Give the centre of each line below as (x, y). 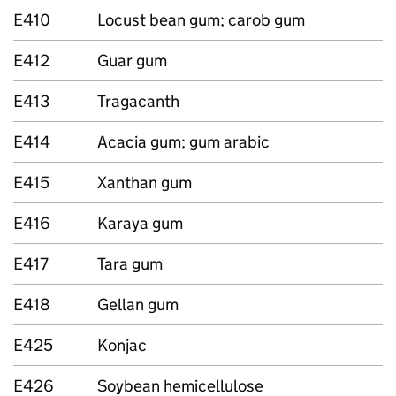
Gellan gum (138, 305)
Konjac (122, 345)
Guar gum (132, 61)
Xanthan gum (145, 183)
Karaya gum (140, 223)
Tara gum (130, 264)
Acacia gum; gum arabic (183, 142)
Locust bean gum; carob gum (201, 20)
